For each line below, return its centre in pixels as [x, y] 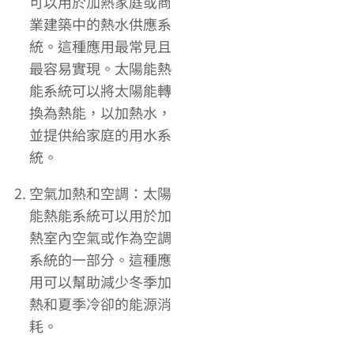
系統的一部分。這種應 [100, 260]
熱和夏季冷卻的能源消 [100, 304]
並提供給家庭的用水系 [100, 135]
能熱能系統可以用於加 [100, 215]
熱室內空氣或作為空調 [100, 237]
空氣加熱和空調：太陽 [100, 193]
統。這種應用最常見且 [100, 46]
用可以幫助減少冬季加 [100, 282]
